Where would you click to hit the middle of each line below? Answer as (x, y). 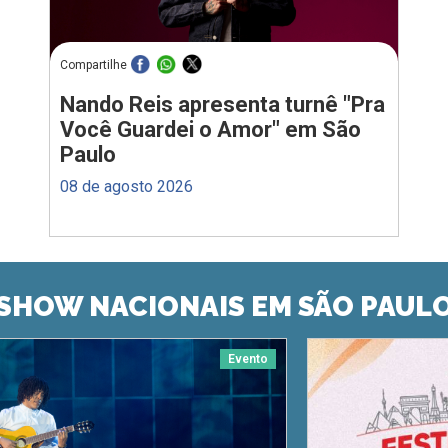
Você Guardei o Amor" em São (210, 129)
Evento (248, 359)
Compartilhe (93, 65)
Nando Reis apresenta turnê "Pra (222, 104)
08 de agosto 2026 (126, 186)
